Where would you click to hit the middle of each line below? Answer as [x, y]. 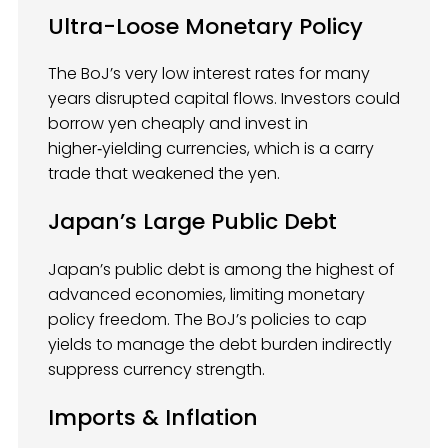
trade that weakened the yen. [164, 174]
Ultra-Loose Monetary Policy [205, 26]
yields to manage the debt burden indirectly [220, 344]
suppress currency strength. [156, 369]
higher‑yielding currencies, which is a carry [211, 149]
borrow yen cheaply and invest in [178, 124]
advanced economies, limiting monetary [206, 294]
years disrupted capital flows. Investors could [224, 99]
